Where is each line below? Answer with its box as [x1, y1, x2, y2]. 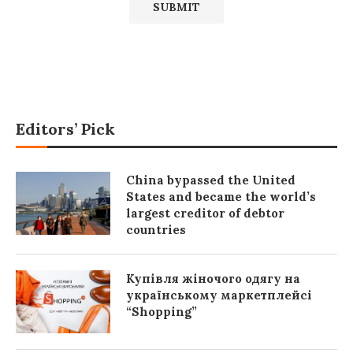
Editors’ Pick [16, 119, 115, 139]
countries [126, 222, 186, 238]
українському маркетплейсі [126, 288, 312, 303]
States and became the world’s [126, 189, 316, 205]
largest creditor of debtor [126, 206, 284, 221]
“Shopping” [126, 304, 197, 320]
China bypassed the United [126, 173, 295, 188]
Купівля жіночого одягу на [126, 271, 300, 287]
